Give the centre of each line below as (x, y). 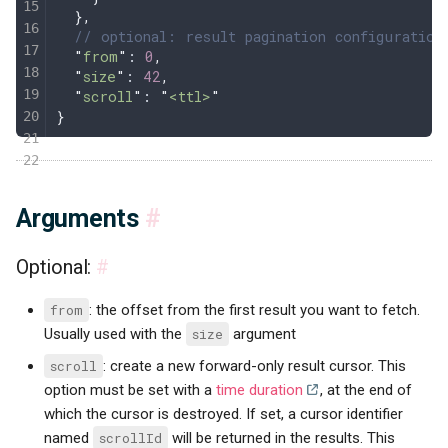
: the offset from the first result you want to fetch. (255, 310)
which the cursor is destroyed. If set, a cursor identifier (224, 413)
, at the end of (366, 389)
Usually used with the (115, 334)
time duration (260, 389)
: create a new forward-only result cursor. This (255, 365)
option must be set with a (130, 389)
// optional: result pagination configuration (249, 36)
